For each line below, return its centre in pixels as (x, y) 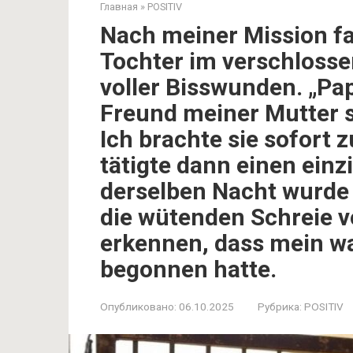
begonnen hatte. (188, 269)
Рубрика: (280, 307)
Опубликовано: (138, 307)
